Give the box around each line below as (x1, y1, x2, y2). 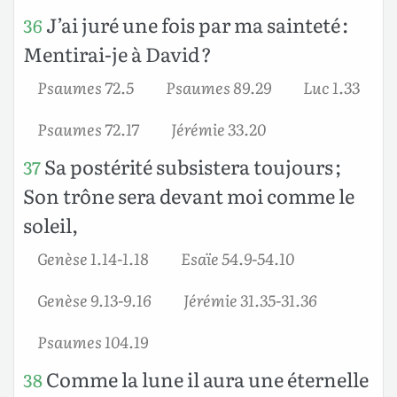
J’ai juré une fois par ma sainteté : (43, 9, 348, 39)
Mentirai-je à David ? (23, 38, 212, 68)
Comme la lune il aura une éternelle (43, 363, 369, 393)
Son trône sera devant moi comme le (23, 180, 354, 210)
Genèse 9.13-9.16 (37, 287, 152, 311)
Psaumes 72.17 (37, 116, 139, 140)
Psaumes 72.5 (37, 74, 134, 98)
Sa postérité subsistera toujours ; (41, 151, 341, 181)
